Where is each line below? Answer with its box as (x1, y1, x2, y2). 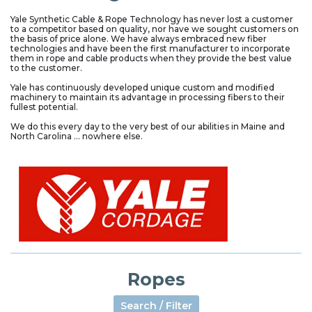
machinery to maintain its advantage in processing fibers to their (10, 92, 285, 103)
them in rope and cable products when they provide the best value (10, 53, 292, 64)
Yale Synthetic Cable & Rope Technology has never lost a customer (10, 14, 293, 25)
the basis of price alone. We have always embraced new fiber (10, 33, 267, 45)
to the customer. (10, 63, 82, 74)
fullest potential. (10, 102, 78, 113)
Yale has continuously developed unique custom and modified (10, 82, 274, 93)
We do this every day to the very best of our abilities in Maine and (10, 121, 285, 132)
